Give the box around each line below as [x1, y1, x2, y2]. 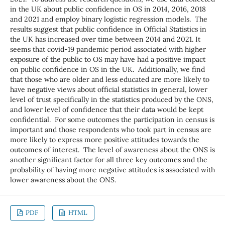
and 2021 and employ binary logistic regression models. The [10, 14, 207, 24]
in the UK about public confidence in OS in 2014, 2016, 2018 [10, 4, 206, 14]
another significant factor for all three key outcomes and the [10, 155, 207, 164]
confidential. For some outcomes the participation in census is [10, 115, 214, 124]
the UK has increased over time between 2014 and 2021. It [10, 34, 200, 44]
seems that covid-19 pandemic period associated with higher [10, 44, 206, 54]
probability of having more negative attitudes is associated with [10, 165, 215, 174]
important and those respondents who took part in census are [10, 125, 211, 134]
